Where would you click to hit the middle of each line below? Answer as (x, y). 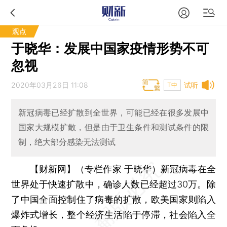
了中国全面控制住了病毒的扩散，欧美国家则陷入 (113, 199)
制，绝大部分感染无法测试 (67, 142)
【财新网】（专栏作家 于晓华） (95, 169)
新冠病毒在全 (188, 169)
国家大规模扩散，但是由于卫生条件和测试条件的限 (113, 127)
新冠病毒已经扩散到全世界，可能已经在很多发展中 (113, 113)
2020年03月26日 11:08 (50, 85)
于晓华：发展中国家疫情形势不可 (110, 48)
